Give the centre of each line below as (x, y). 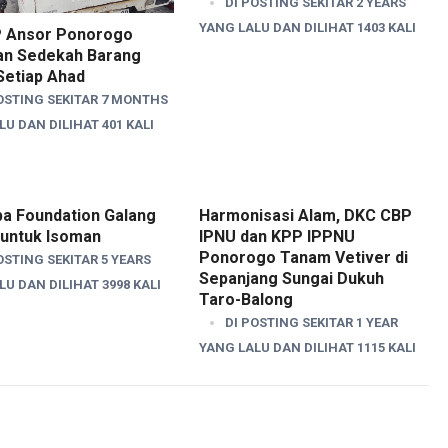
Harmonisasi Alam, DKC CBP (305, 215)
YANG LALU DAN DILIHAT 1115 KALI (307, 347)
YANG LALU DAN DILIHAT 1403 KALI (307, 28)
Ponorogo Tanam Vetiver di (303, 257)
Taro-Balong (246, 299)
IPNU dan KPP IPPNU (277, 236)
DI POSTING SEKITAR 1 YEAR (311, 322)
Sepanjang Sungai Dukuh (291, 278)
